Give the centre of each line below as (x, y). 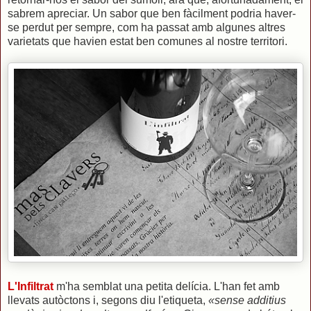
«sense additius (247, 300)
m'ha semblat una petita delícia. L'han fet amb (167, 286)
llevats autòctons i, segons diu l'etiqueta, (108, 300)
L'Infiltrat (31, 286)
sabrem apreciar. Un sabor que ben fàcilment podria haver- (152, 13)
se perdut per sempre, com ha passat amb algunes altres (146, 27)
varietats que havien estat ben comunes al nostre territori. (148, 41)
